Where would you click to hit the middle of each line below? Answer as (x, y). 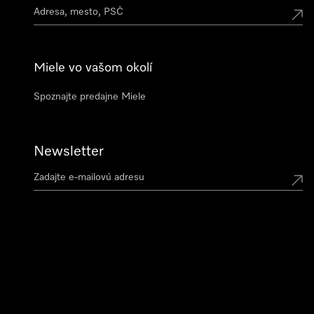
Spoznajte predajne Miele (90, 97)
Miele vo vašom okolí (93, 68)
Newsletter (69, 151)
